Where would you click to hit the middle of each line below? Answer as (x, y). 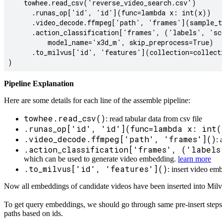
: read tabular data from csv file (154, 119)
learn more (194, 159)
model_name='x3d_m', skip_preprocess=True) (111, 43)
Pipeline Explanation (39, 84)
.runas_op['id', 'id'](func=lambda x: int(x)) (110, 13)
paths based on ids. (33, 214)
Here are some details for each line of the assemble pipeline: (97, 101)
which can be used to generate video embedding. (101, 159)
